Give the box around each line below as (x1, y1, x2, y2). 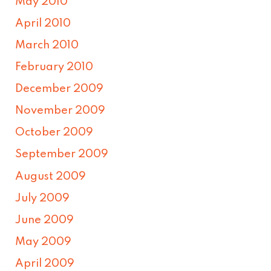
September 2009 (15, 149, 109, 160)
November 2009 (15, 105, 106, 117)
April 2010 (15, 18, 71, 29)
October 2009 (15, 127, 94, 139)
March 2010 (15, 40, 79, 51)
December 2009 (15, 83, 104, 95)
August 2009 (15, 171, 87, 182)
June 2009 (15, 214, 74, 226)
